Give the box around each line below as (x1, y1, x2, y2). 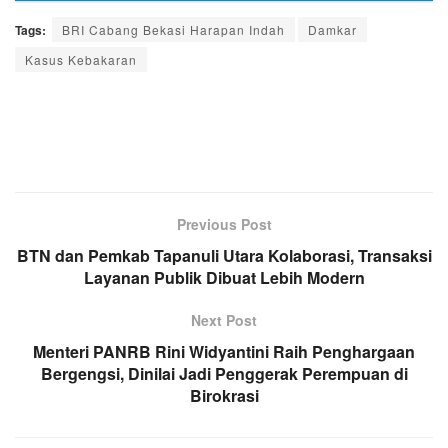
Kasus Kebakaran (25, 50, 137, 68)
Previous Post (176, 213, 272, 234)
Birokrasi (189, 383, 259, 407)
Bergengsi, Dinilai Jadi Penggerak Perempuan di (40, 361, 408, 385)
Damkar (308, 20, 357, 38)
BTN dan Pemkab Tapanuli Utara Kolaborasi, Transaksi (16, 243, 432, 267)
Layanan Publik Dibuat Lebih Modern (83, 265, 365, 289)
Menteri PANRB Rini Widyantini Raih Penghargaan (33, 339, 415, 363)
